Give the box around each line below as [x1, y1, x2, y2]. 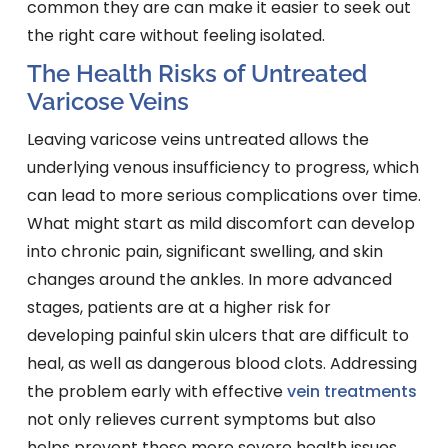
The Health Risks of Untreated [26, 59, 367, 89]
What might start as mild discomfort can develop [26, 212, 415, 236]
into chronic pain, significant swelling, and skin [26, 240, 383, 264]
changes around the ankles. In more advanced [26, 268, 392, 292]
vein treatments [286, 380, 417, 404]
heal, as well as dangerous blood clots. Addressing [26, 352, 417, 376]
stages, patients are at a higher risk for [26, 296, 331, 320]
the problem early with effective [26, 380, 287, 404]
